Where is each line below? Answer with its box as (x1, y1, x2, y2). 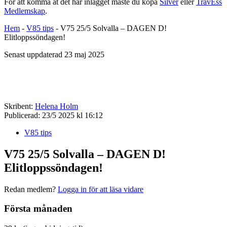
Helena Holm (35, 101, 78, 110)
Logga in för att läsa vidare (58, 184, 143, 194)
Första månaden (4, 203, 72, 214)
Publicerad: (4, 110, 40, 120)
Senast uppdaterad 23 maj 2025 (4, 50, 104, 59)
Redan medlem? (4, 184, 58, 194)
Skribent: (4, 101, 33, 110)
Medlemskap (4, 6, 45, 15)
